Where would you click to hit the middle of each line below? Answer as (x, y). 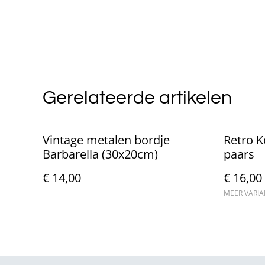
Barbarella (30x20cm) (100, 154)
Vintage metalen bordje (106, 140)
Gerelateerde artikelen (137, 98)
